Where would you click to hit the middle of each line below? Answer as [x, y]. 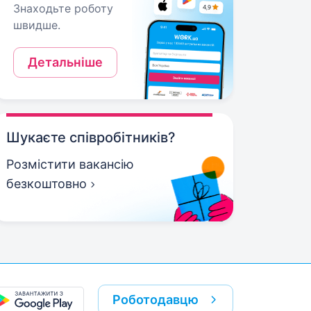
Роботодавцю [155, 300]
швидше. [37, 25]
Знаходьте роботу [64, 8]
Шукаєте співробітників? [91, 137]
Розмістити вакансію [70, 164]
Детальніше [66, 62]
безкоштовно [47, 184]
